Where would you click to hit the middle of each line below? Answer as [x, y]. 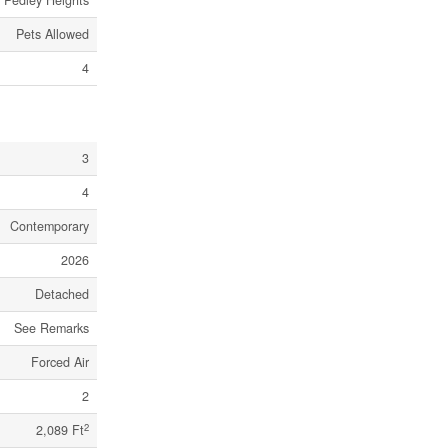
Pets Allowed [52, 34]
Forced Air [60, 362]
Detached [62, 294]
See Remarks [51, 328]
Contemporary [49, 226]
